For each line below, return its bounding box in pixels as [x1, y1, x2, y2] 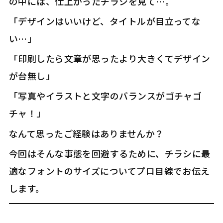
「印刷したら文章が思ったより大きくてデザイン [8, 52, 211, 65]
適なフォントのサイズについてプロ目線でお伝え [8, 164, 210, 177]
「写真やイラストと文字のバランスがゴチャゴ [8, 89, 202, 103]
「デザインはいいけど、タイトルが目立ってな [8, 14, 201, 27]
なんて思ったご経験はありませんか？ [8, 126, 164, 140]
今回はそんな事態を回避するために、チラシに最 [8, 146, 211, 160]
